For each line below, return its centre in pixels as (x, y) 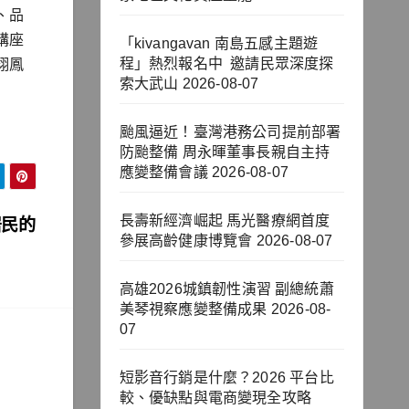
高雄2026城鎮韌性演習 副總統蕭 (226, 289)
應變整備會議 (163, 173)
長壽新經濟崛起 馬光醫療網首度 (225, 221)
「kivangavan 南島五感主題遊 (219, 44)
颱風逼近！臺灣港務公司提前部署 (230, 132)
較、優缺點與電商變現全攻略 (215, 398)
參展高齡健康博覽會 (186, 241)
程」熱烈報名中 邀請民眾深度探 (226, 64)
